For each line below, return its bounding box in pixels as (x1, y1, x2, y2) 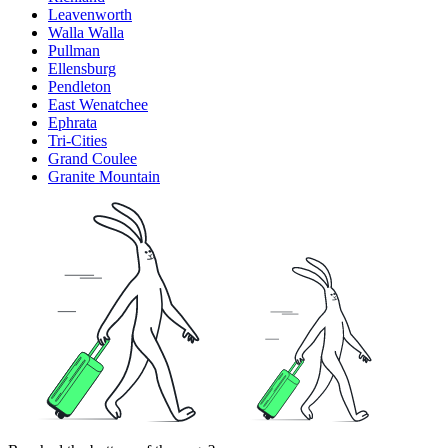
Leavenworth (48, 5, 132, 23)
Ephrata (48, 113, 97, 131)
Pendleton (48, 77, 111, 95)
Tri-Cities (48, 131, 107, 149)
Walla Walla (48, 23, 124, 41)
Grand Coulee (48, 149, 137, 167)
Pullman (48, 41, 100, 59)
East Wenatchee (48, 95, 148, 113)
